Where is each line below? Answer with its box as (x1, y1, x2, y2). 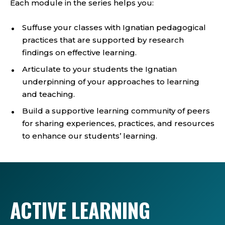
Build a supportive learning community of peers (22, 106, 210, 116)
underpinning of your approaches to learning (22, 77, 199, 87)
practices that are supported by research (22, 35, 184, 45)
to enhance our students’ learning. (22, 131, 157, 141)
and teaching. (22, 89, 75, 99)
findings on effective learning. (22, 48, 137, 58)
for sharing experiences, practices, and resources (22, 119, 214, 129)
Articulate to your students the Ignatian (22, 64, 177, 74)
